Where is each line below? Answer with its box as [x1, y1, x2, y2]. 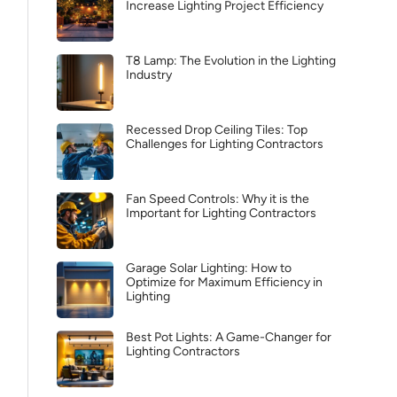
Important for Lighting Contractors [126, 206, 316, 221]
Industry [126, 67, 172, 82]
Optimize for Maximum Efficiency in [126, 275, 323, 290]
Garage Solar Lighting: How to [126, 261, 292, 276]
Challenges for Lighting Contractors [126, 136, 323, 152]
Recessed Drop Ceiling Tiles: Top [126, 122, 307, 137]
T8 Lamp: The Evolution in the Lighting [126, 53, 336, 68]
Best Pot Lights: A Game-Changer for [126, 330, 331, 345]
